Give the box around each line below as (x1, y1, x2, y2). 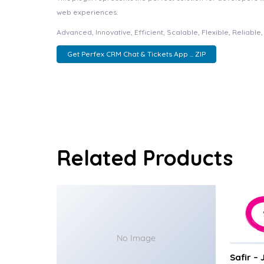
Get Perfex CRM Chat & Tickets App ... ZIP (67, 49, 206, 59)
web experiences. (57, 8, 118, 16)
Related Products (57, 144, 233, 171)
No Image (117, 232, 156, 243)
